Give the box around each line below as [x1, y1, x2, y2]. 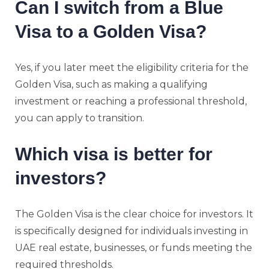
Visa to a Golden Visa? [15, 21, 207, 41]
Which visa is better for [15, 144, 213, 164]
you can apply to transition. [15, 112, 144, 124]
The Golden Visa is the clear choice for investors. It [15, 208, 253, 220]
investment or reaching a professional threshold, [15, 95, 247, 107]
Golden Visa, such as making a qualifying [15, 78, 208, 90]
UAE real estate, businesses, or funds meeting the [15, 241, 252, 253]
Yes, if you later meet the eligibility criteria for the [15, 61, 249, 73]
